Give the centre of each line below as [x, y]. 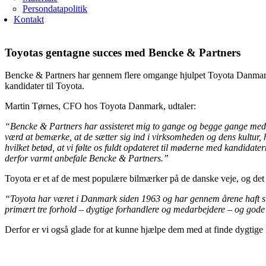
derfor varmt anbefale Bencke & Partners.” [87, 159]
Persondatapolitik [55, 9]
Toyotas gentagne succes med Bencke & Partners [123, 52]
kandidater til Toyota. [45, 86]
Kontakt [29, 19]
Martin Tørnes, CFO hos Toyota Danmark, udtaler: [100, 106]
